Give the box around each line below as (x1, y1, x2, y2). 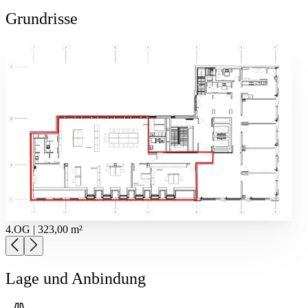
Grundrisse (5, 10, 78, 27)
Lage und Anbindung (5, 269, 146, 287)
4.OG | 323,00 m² (5, 223, 82, 235)
